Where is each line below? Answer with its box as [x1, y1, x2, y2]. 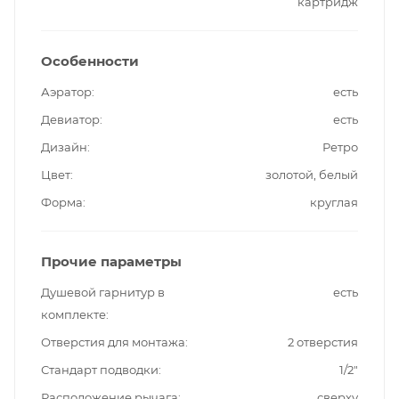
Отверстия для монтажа [41, 334, 185, 349]
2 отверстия [288, 334, 358, 349]
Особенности [41, 52, 139, 69]
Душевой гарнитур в [41, 284, 165, 299]
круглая [310, 194, 358, 209]
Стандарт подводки [41, 362, 159, 377]
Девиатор [41, 111, 100, 126]
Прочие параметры [41, 252, 182, 270]
